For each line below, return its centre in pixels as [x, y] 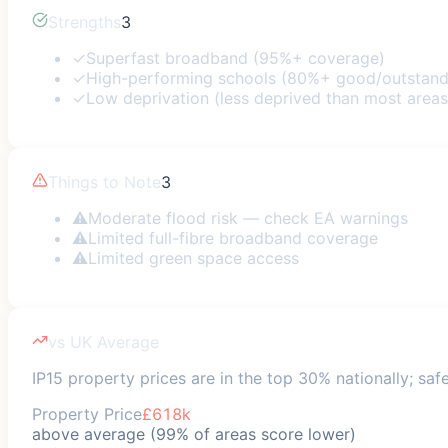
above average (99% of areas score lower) [194, 433]
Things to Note [104, 181]
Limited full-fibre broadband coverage [233, 237]
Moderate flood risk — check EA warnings [248, 217]
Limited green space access [193, 257]
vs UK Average [103, 341]
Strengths [84, 21]
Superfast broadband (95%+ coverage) [235, 57]
